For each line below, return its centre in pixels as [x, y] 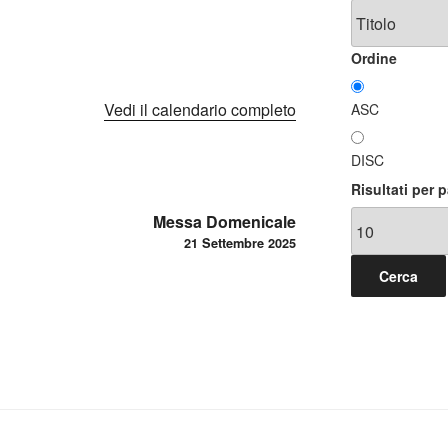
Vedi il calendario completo [200, 109]
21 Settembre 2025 [240, 242]
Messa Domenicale [225, 221]
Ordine [373, 58]
